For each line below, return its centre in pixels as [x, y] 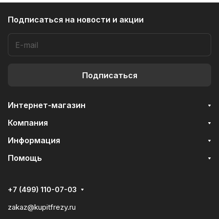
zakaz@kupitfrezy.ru [42, 207]
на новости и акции [104, 20]
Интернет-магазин [47, 105]
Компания [28, 123]
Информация [34, 140]
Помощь [25, 158]
